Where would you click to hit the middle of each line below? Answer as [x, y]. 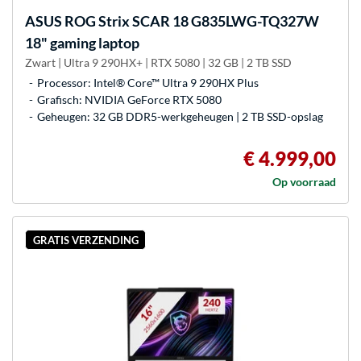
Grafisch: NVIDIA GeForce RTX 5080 [129, 100]
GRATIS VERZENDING [85, 240]
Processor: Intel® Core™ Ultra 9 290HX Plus [148, 83]
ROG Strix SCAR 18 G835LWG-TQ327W [191, 21]
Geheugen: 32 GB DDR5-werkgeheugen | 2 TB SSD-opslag [180, 117]
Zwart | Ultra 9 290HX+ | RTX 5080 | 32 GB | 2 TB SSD [158, 63]
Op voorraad [304, 182]
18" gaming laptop [82, 43]
